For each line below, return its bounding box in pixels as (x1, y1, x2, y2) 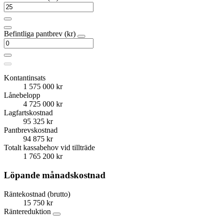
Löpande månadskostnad (4, 170, 106, 180)
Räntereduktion (4, 207, 53, 216)
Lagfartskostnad (4, 108, 53, 117)
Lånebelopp (4, 91, 40, 100)
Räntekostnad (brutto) (4, 189, 70, 198)
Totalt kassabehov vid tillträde (4, 143, 95, 152)
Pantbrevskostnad (4, 126, 58, 135)
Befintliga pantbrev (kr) (4, 30, 77, 38)
